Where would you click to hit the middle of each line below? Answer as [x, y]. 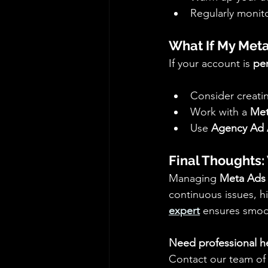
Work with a [220, 112]
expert [184, 211]
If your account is [211, 64]
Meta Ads [243, 179]
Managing [194, 179]
